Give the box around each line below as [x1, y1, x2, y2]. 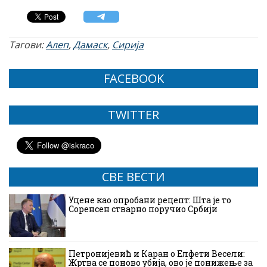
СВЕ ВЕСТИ [102, 169, 165, 185]
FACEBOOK [103, 70, 164, 87]
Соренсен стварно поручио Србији [69, 203, 218, 215]
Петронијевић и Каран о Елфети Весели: [69, 248, 245, 260]
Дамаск [73, 38, 107, 52]
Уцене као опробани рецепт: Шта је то [69, 194, 231, 206]
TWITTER [108, 107, 159, 123]
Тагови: [9, 38, 46, 52]
